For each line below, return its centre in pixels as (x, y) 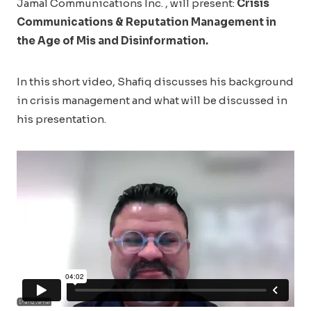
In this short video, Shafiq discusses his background (155, 82)
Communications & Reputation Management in (146, 22)
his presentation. (61, 119)
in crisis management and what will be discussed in (152, 100)
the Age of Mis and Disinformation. (112, 41)
